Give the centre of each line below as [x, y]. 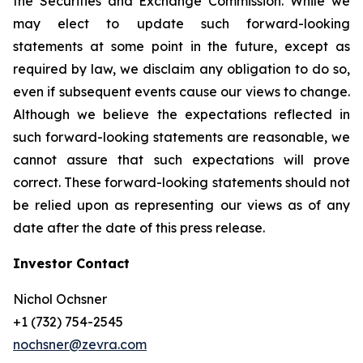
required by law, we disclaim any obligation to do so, [181, 69]
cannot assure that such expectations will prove [181, 160]
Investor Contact [71, 263]
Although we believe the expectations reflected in [181, 114]
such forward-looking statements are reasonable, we [181, 137]
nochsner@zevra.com [80, 344]
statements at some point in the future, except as [181, 46]
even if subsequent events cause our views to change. [181, 92]
